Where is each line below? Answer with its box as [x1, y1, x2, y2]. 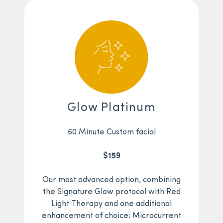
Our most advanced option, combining [42, 176, 181, 185]
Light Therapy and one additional [51, 200, 172, 209]
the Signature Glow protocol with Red [42, 188, 181, 197]
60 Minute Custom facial [67, 128, 156, 137]
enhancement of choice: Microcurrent [42, 212, 181, 221]
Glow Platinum [67, 102, 156, 114]
